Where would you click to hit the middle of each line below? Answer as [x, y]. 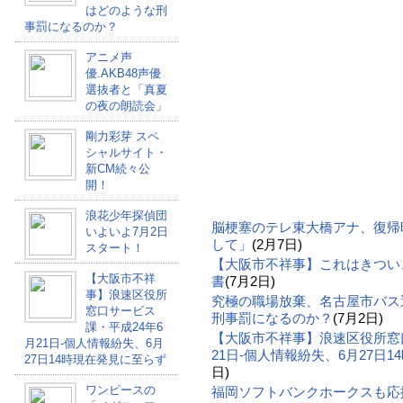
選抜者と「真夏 [126, 90]
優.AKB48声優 [123, 73]
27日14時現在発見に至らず [95, 359]
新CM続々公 [117, 169]
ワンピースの [120, 390]
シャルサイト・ [126, 152]
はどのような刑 [126, 10]
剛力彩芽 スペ [122, 136]
